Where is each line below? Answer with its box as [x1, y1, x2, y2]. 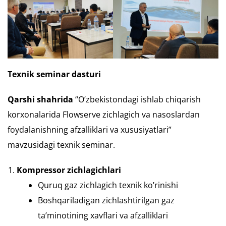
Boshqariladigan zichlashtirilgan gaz [38, 195, 175, 206]
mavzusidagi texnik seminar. [8, 139, 115, 151]
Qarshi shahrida [8, 94, 73, 105]
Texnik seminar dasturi [8, 69, 101, 80]
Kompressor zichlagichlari [17, 164, 121, 176]
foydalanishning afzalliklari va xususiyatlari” [8, 124, 172, 136]
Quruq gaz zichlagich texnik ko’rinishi [38, 180, 178, 191]
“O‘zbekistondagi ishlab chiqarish [73, 94, 201, 105]
